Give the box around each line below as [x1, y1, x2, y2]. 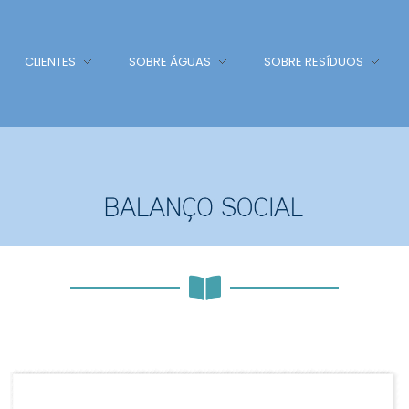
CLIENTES [24, 52, 76, 70]
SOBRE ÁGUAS [128, 52, 211, 70]
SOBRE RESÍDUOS [263, 52, 363, 70]
